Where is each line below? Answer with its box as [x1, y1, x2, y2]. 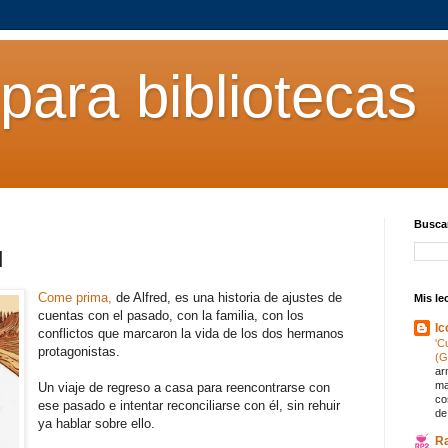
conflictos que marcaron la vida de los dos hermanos [38, 325, 345, 341]
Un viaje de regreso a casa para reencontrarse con [38, 379, 331, 395]
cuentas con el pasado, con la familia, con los [38, 307, 305, 323]
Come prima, [38, 289, 113, 305]
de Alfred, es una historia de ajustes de [112, 289, 343, 305]
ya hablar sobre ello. [38, 415, 156, 431]
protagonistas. [38, 343, 121, 359]
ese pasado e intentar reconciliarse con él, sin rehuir [38, 397, 341, 413]
